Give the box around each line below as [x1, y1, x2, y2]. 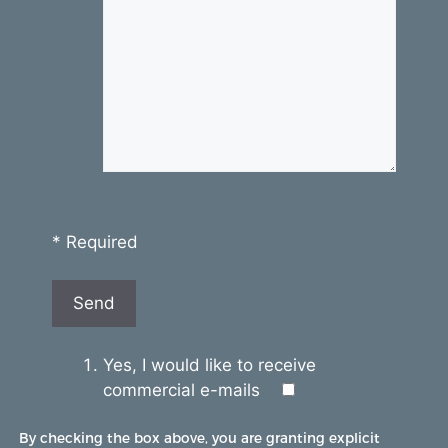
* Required [51, 231, 138, 252]
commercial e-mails [102, 379, 265, 400]
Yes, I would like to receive [102, 354, 316, 375]
